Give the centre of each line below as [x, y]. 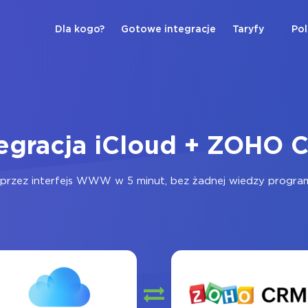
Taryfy [248, 30]
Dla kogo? [80, 30]
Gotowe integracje [168, 30]
